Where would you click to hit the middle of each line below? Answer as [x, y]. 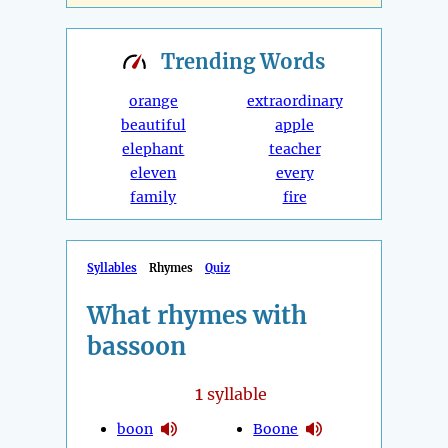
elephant [153, 149]
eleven [153, 173]
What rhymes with [197, 316]
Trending [210, 62]
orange [153, 101]
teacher [294, 149]
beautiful [153, 125]
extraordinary [294, 101]
